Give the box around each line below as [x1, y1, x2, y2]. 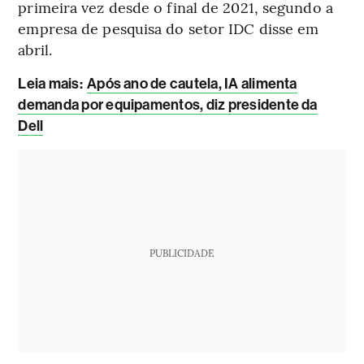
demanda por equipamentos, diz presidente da [18, 96, 318, 115]
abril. [18, 39, 52, 60]
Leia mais [18, 75, 80, 93]
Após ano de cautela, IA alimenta [87, 75, 297, 93]
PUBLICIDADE [149, 246, 214, 260]
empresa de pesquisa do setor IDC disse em [18, 18, 319, 39]
